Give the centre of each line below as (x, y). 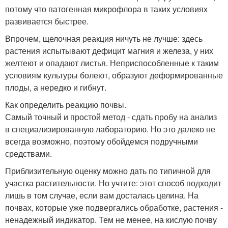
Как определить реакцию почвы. (66, 105)
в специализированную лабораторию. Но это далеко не (110, 129)
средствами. (28, 154)
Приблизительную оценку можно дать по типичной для (108, 171)
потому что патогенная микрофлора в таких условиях (106, 9)
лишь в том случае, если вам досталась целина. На (102, 195)
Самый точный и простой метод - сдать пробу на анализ (111, 117)
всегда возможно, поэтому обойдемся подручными (102, 141)
